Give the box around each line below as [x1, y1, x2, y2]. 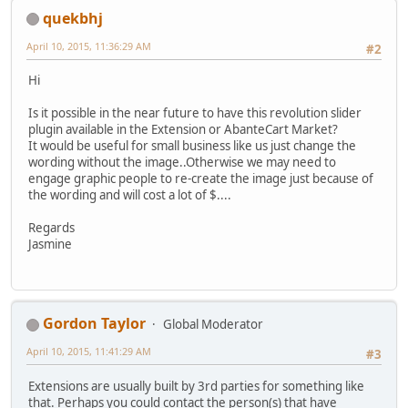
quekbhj [43, 7, 103, 28]
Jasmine [28, 235, 72, 252]
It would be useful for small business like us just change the [28, 137, 356, 154]
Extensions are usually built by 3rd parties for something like [28, 377, 364, 394]
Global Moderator [163, 316, 263, 333]
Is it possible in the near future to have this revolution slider [28, 104, 362, 121]
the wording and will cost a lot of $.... [28, 186, 231, 203]
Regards [28, 219, 75, 236]
